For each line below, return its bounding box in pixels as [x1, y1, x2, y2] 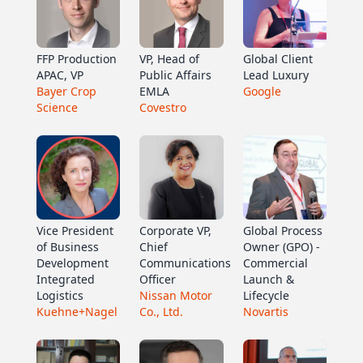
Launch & [242, 271, 294, 287]
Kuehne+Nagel [36, 303, 117, 319]
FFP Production [36, 51, 117, 67]
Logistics [36, 287, 83, 303]
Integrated [36, 271, 95, 287]
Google [242, 83, 281, 100]
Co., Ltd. [139, 303, 184, 319]
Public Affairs [139, 67, 212, 83]
